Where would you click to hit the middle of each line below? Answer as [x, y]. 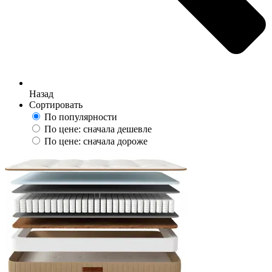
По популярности [81, 117]
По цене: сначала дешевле [98, 129]
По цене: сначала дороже [96, 141]
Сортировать [56, 105]
